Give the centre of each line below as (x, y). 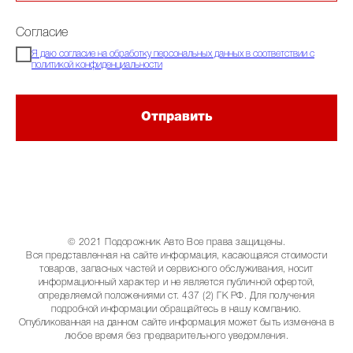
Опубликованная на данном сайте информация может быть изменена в (176, 323)
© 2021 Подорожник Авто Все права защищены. (176, 243)
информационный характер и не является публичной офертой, (176, 283)
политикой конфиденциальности (97, 65)
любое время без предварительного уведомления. (176, 336)
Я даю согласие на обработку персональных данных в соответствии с (173, 54)
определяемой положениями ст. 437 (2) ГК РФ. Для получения (176, 296)
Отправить (176, 118)
